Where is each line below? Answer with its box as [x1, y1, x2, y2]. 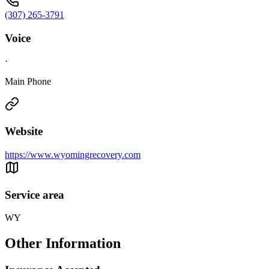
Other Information [5, 235, 121, 252]
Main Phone [5, 76, 51, 87]
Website [5, 125, 43, 138]
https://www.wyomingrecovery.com [5, 149, 141, 160]
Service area [5, 188, 64, 201]
